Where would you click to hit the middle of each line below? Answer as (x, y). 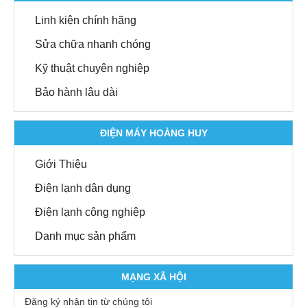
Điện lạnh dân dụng (83, 188)
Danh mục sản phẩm (85, 236)
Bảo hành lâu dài (76, 92)
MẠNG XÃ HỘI (153, 277)
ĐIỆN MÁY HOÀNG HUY (153, 133)
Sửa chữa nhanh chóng (93, 44)
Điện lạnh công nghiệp (90, 212)
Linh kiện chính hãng (86, 20)
